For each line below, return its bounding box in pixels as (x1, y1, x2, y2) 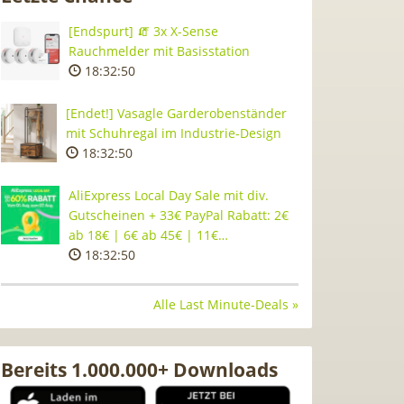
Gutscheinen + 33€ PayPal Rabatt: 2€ (69, 207, 289, 224)
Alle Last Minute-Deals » (153, 296, 298, 313)
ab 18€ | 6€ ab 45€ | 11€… (69, 226, 228, 243)
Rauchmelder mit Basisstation (69, 42, 250, 60)
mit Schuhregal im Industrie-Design (66, 124, 281, 142)
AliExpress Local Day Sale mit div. (69, 187, 269, 204)
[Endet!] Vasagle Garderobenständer (66, 105, 287, 122)
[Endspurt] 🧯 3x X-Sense (69, 23, 218, 40)
